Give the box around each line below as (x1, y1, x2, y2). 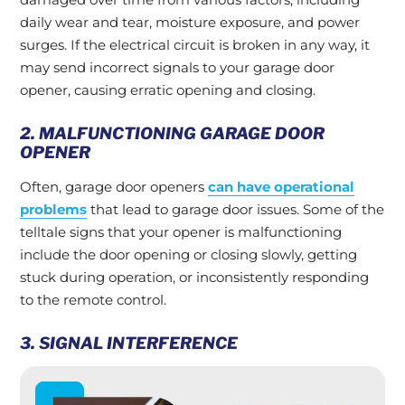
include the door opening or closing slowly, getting (20, 246, 357, 263)
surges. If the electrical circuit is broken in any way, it (20, 36, 370, 53)
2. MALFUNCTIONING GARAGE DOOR (20, 124, 325, 143)
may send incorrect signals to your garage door (20, 59, 334, 76)
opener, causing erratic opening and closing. (20, 81, 316, 99)
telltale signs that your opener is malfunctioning (20, 223, 342, 240)
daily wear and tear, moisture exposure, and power (20, 14, 360, 31)
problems (20, 201, 87, 218)
